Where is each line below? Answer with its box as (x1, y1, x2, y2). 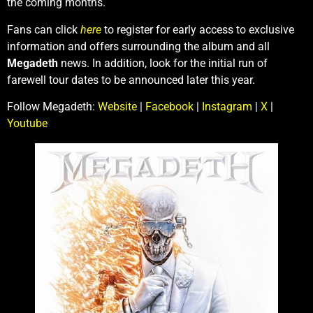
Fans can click (7, 22, 80, 36)
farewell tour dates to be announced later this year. (7, 73, 255, 87)
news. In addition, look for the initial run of (61, 56, 268, 70)
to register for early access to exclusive (101, 22, 294, 36)
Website (98, 99, 137, 113)
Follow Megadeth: (7, 99, 98, 113)
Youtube (7, 116, 48, 130)
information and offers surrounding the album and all (7, 39, 270, 53)
